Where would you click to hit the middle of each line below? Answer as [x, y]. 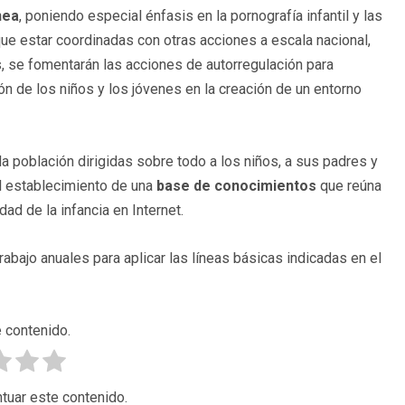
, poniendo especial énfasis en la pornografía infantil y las [201, 16]
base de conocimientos [236, 186]
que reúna [349, 186]
